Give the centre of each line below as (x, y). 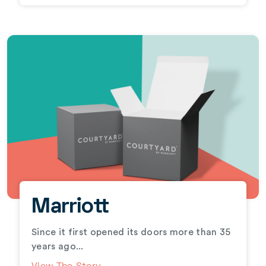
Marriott (70, 207)
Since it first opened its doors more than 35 (131, 232)
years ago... (58, 246)
